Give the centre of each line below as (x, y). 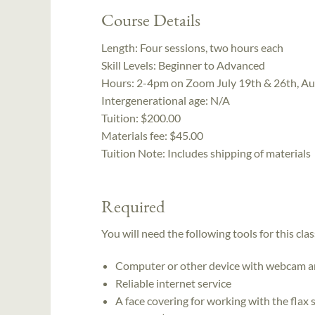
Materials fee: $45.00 (152, 135)
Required (133, 206)
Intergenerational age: (156, 100)
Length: (121, 47)
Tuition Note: (134, 153)
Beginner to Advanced (212, 65)
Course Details (151, 20)
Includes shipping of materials (239, 153)
